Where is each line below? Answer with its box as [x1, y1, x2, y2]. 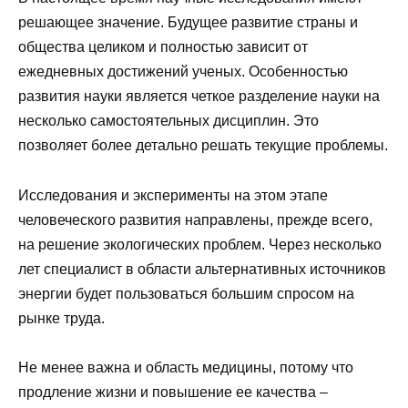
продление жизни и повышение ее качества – [18, 383, 328, 400]
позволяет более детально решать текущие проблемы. [18, 138, 388, 154]
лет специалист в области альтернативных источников [18, 260, 386, 277]
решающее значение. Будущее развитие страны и [18, 15, 358, 31]
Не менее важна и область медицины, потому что [18, 359, 353, 375]
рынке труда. [18, 310, 105, 326]
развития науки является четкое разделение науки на [18, 88, 380, 105]
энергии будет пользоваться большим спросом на [18, 285, 354, 301]
